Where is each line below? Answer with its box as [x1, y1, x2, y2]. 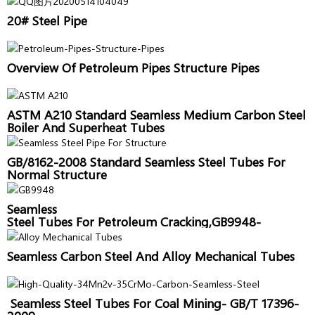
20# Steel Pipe [7, 11, 87, 29]
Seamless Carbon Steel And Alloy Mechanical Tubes [7, 247, 295, 264]
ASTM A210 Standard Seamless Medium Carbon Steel [7, 105, 306, 123]
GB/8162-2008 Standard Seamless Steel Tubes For [7, 153, 285, 170]
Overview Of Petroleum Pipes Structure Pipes [7, 58, 259, 76]
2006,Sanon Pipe [7, 225, 99, 243]
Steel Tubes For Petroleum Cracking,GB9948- [7, 212, 261, 230]
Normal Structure [7, 165, 107, 183]
